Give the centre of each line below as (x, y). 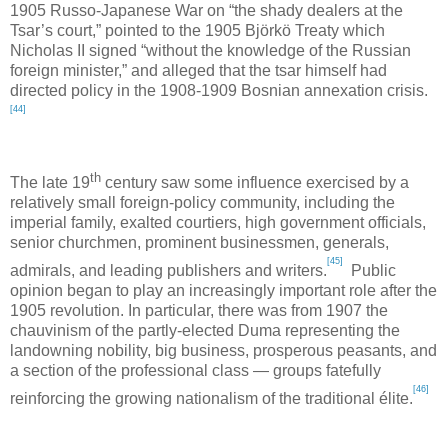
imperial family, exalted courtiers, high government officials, (218, 223)
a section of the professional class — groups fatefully (195, 370)
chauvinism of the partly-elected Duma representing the (205, 330)
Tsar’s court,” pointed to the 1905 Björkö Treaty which (197, 31)
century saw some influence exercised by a (255, 183)
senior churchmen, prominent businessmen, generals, (199, 243)
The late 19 (50, 183)
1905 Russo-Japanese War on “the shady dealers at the (206, 11)
